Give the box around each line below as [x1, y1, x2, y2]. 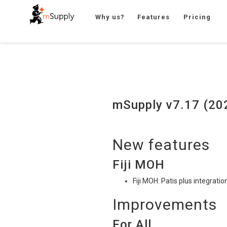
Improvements [112, 196, 217, 213]
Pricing [183, 13, 211, 21]
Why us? [95, 13, 125, 21]
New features [112, 136, 210, 154]
